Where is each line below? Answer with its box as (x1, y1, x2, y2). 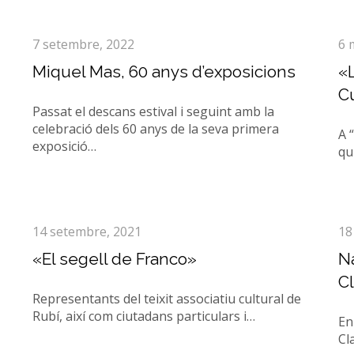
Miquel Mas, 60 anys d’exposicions (32, 62, 296, 81)
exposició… (32, 137, 96, 155)
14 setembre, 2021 (32, 223, 141, 240)
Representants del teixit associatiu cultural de (32, 290, 301, 307)
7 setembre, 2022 (32, 36, 134, 53)
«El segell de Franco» (32, 249, 197, 269)
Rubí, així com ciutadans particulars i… (32, 307, 255, 325)
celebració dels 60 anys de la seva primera (32, 120, 279, 137)
